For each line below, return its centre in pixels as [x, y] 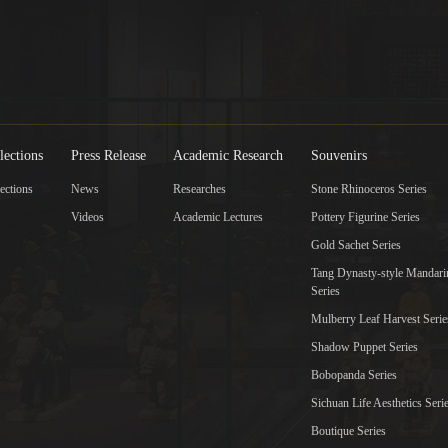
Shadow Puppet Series [364, 347]
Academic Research [228, 156]
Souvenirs [338, 156]
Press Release [108, 156]
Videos [87, 217]
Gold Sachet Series [355, 245]
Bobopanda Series [353, 375]
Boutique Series [348, 431]
